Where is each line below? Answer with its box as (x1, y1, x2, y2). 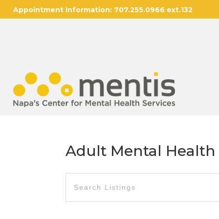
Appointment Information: (13, 5, 112, 14)
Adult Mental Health (66, 142, 216, 160)
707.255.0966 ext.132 (111, 5, 193, 14)
